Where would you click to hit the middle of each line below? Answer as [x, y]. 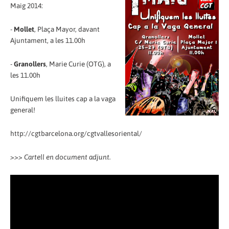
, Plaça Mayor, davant [67, 29]
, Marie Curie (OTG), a [78, 64]
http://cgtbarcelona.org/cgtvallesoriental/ [76, 133]
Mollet [24, 29]
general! [23, 110]
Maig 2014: [27, 5]
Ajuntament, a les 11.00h [48, 40]
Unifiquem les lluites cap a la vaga [63, 98]
